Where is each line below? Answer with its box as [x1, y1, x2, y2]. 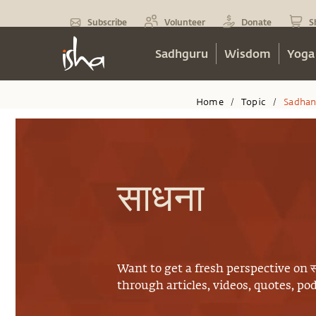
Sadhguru [155, 46, 208, 61]
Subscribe [87, 16, 127, 28]
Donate [241, 16, 272, 28]
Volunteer [164, 16, 205, 28]
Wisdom [224, 46, 271, 61]
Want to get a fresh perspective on [117, 263, 311, 275]
